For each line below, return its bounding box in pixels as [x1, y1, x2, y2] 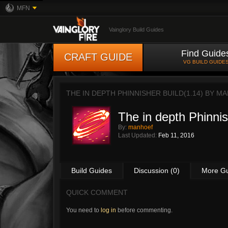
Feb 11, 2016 [158, 132, 194, 139]
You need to [66, 207, 101, 214]
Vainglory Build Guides [109, 26, 164, 33]
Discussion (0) [134, 166, 180, 175]
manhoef [128, 124, 153, 131]
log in [101, 207, 116, 214]
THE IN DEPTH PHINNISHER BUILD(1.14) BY [66, 89, 216, 97]
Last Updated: [118, 132, 158, 139]
